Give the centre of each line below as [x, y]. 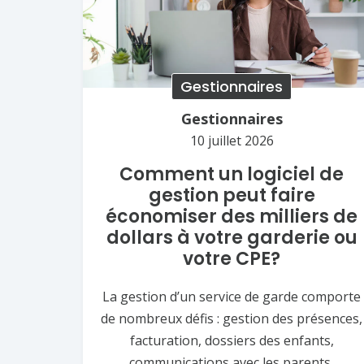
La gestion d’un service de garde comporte [232, 296]
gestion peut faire [232, 195]
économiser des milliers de [232, 216]
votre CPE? [232, 258]
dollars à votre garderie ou [232, 237]
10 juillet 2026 [232, 140]
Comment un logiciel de [232, 174]
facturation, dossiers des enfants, [232, 340]
